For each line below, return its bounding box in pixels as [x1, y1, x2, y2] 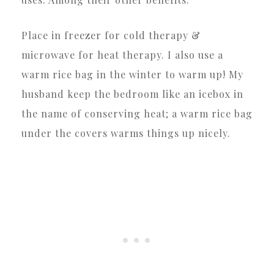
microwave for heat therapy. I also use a [21, 48, 223, 62]
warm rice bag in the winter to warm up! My [21, 68, 243, 81]
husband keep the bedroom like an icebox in [21, 87, 243, 101]
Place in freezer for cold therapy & [21, 29, 201, 42]
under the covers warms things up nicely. [21, 127, 231, 140]
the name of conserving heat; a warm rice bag [21, 107, 253, 120]
